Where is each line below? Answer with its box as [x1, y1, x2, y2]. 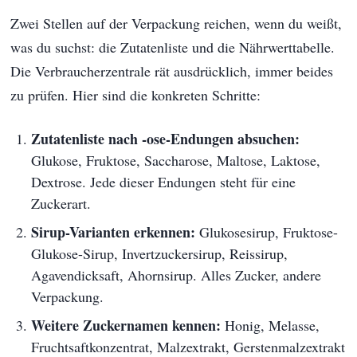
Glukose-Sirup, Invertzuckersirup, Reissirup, [30, 243, 288, 263]
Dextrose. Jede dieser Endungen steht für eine [30, 171, 296, 191]
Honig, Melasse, [220, 315, 320, 335]
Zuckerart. [30, 193, 91, 213]
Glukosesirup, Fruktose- [194, 222, 338, 241]
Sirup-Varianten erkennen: [30, 221, 195, 242]
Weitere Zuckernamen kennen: [30, 314, 221, 335]
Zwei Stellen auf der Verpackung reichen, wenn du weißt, [10, 13, 343, 33]
